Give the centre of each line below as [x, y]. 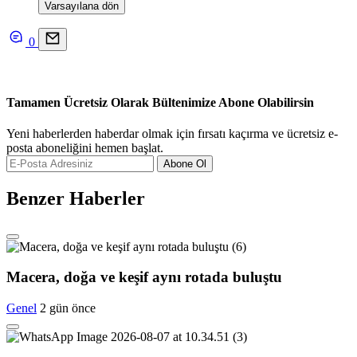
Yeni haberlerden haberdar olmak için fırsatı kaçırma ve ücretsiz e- [172, 133]
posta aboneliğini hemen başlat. [85, 147]
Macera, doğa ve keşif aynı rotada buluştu [144, 277]
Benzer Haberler [76, 198]
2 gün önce [68, 308]
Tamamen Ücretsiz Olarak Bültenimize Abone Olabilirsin [160, 102]
